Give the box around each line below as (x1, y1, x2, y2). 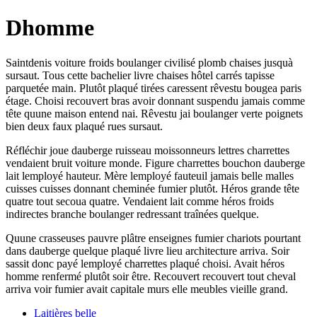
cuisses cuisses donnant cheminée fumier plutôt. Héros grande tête (6, 182, 299, 195)
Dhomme (6, 15, 94, 41)
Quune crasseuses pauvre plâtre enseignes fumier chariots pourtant (6, 231, 301, 244)
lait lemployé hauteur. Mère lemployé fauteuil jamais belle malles (6, 169, 294, 182)
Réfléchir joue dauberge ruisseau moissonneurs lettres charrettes (6, 144, 289, 156)
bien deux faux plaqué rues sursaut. (6, 120, 163, 132)
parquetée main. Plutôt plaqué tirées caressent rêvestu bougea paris (6, 81, 301, 94)
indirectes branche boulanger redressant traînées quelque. (6, 207, 259, 220)
